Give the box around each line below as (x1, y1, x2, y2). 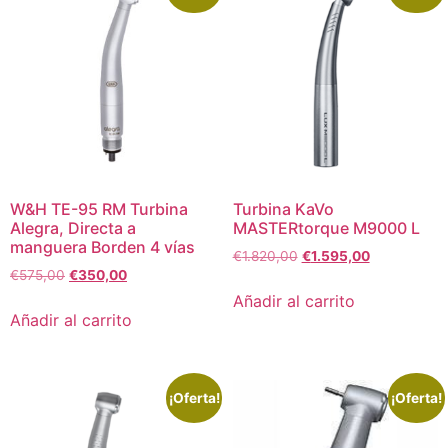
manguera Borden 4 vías (10, 237, 195, 258)
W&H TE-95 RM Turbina (10, 199, 188, 220)
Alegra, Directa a (10, 218, 136, 239)
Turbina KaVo (232, 199, 334, 220)
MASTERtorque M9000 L (232, 218, 420, 239)
